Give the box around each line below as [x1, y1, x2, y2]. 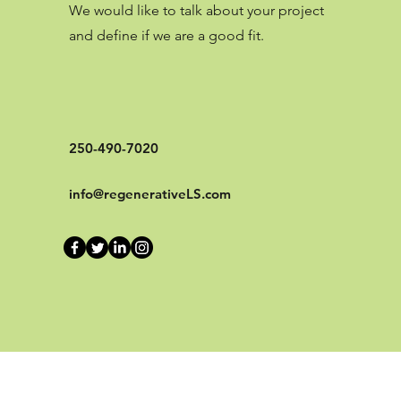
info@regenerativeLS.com [68, 185, 231, 202]
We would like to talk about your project [68, 2, 324, 19]
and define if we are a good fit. [68, 27, 264, 44]
